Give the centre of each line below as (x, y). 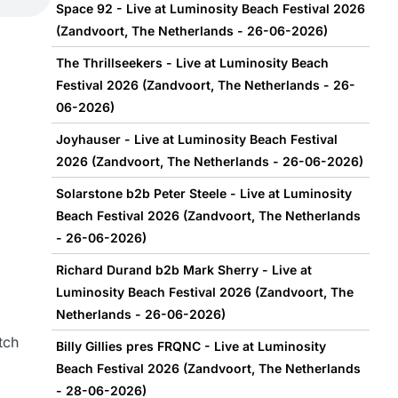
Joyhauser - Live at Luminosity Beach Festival (196, 139)
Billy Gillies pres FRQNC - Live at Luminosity (191, 346)
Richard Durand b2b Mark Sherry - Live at (183, 270)
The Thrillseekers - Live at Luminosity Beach (192, 63)
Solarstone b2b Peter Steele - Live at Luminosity (203, 194)
